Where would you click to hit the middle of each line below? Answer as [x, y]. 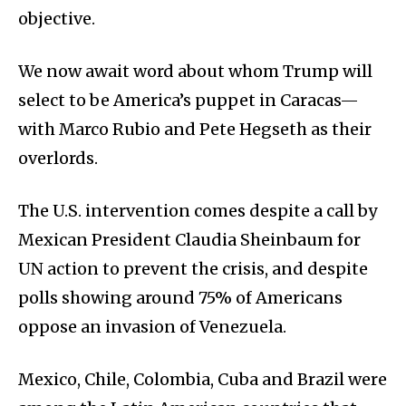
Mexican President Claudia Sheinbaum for [189, 240]
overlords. [58, 159]
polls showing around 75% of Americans [180, 298]
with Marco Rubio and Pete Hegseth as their [195, 130]
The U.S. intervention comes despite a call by [198, 211]
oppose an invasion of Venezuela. [154, 327]
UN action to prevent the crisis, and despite [193, 269]
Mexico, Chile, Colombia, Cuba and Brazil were [203, 380]
